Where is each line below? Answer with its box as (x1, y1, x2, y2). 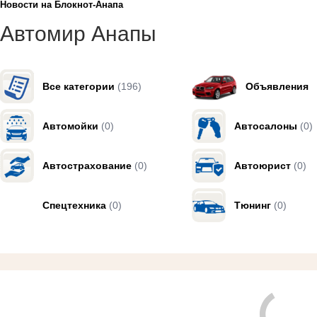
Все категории (42, 80, 115, 92)
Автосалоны (234, 120, 297, 132)
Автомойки (42, 120, 98, 132)
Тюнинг (234, 199, 271, 211)
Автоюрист (234, 159, 291, 171)
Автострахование (42, 159, 132, 171)
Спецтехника (42, 199, 106, 211)
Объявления (245, 80, 309, 92)
